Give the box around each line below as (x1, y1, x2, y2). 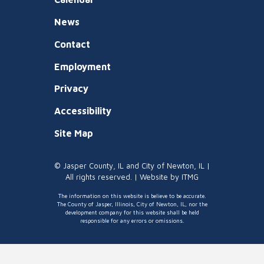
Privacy (54, 83, 88, 94)
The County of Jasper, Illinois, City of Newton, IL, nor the (57, 200, 207, 207)
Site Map (54, 127, 93, 138)
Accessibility (54, 105, 111, 117)
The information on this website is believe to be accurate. (58, 192, 206, 199)
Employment (54, 61, 111, 72)
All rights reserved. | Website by (65, 172, 181, 181)
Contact (54, 38, 90, 49)
